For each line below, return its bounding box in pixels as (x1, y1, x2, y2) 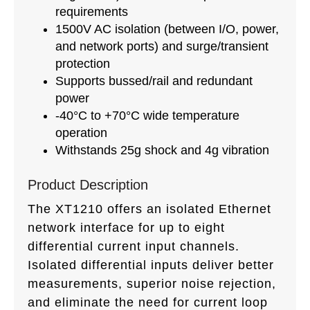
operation (55, 126, 107, 140)
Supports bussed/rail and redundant (55, 74, 253, 89)
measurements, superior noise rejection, (28, 277, 276, 291)
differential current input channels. (28, 239, 239, 254)
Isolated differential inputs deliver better (28, 258, 274, 273)
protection (55, 57, 110, 71)
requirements (55, 5, 128, 19)
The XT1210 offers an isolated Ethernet (28, 202, 271, 217)
